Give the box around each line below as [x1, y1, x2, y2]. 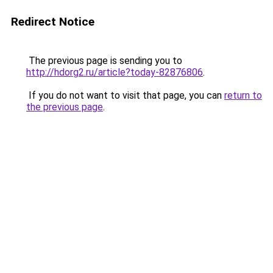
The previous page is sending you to [26, 55, 182, 66]
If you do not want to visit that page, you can [26, 90, 224, 101]
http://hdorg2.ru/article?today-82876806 [26, 66, 203, 78]
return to [224, 90, 262, 101]
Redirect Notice [11, 15, 94, 29]
